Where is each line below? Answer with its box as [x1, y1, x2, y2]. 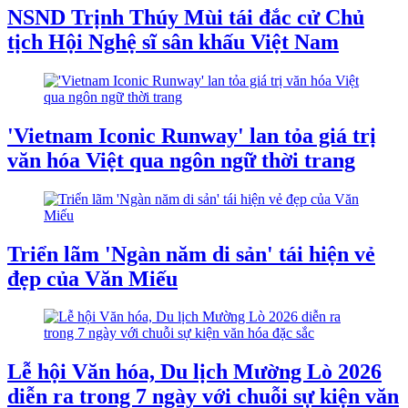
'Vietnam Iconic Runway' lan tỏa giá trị [7, 123, 376, 148]
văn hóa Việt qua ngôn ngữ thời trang [7, 148, 355, 172]
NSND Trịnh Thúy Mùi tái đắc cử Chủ [7, 5, 364, 29]
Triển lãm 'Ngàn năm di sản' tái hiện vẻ [7, 241, 375, 266]
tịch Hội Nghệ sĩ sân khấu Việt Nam [7, 29, 339, 54]
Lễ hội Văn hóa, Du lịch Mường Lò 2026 [7, 360, 382, 384]
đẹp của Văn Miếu [7, 266, 178, 291]
